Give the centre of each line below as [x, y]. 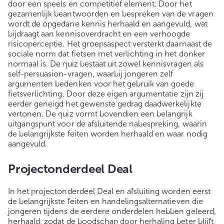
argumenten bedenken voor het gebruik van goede [101, 84]
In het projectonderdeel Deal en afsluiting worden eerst [109, 191]
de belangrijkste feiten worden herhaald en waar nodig [108, 134]
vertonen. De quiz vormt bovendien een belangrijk [100, 114]
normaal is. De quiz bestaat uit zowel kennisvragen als [106, 64]
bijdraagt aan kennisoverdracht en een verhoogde [99, 34]
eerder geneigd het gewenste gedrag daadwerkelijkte [105, 104]
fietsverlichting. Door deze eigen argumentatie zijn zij [106, 94]
